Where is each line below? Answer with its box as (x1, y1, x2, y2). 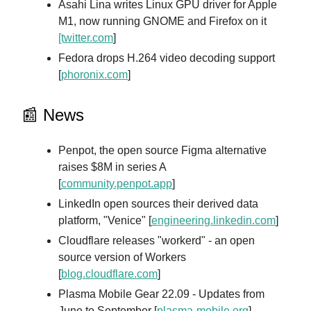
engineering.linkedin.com (151, 215, 276, 226)
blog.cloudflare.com (61, 268, 158, 280)
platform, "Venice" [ (58, 215, 151, 226)
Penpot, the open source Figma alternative (58, 144, 267, 156)
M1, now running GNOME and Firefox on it (58, 15, 267, 27)
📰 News (22, 106, 84, 124)
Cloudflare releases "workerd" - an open (58, 235, 255, 246)
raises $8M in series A (58, 161, 166, 173)
